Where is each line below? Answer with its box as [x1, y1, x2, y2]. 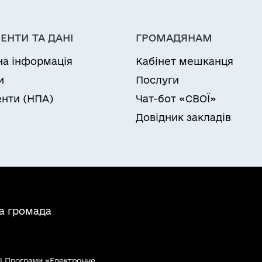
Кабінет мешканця [136, 56, 233, 67]
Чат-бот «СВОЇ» [136, 93, 216, 104]
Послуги [136, 74, 179, 85]
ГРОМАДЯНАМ [136, 32, 212, 43]
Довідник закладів [136, 112, 231, 123]
